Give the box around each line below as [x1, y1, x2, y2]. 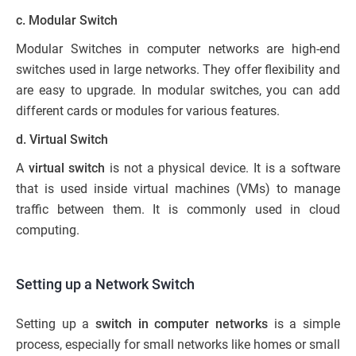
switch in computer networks [95, 315, 268, 331]
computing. [16, 222, 79, 238]
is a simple [268, 315, 340, 331]
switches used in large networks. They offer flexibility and [16, 61, 340, 77]
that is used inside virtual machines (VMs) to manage [16, 180, 340, 196]
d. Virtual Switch [16, 131, 108, 147]
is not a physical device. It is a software [105, 160, 341, 176]
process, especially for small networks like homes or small [16, 336, 340, 352]
